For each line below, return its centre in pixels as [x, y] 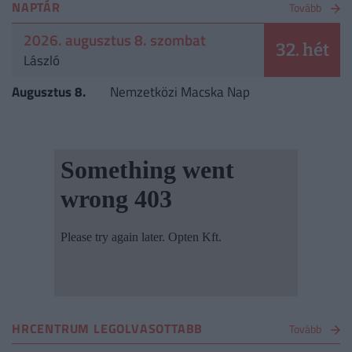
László [42, 61]
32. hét [302, 50]
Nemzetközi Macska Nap [180, 92]
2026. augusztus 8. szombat [115, 40]
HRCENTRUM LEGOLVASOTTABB [108, 328]
